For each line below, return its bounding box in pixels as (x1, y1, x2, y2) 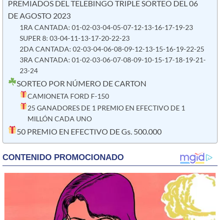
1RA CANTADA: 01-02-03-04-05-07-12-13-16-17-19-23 (19, 23, 193, 31)
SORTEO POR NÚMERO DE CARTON (16, 79, 146, 88)
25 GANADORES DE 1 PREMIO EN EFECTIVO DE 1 (27, 104, 185, 112)
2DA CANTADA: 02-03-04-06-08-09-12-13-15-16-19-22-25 (19, 44, 204, 53)
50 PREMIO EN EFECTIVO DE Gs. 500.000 (16, 127, 162, 137)
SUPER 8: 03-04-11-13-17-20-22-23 (19, 33, 130, 42)
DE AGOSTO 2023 (8, 11, 71, 20)
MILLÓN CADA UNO (27, 114, 92, 123)
